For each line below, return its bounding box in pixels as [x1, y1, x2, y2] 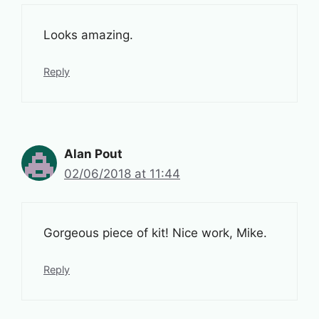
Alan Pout [64, 146, 122, 161]
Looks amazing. [43, 28, 133, 43]
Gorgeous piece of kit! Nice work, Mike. [43, 226, 267, 241]
